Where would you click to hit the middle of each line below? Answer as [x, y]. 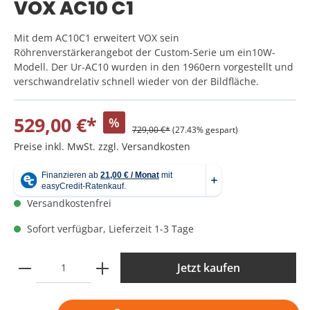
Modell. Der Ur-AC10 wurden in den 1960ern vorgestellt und [154, 67]
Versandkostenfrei [68, 203]
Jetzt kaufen [208, 268]
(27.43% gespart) [205, 130]
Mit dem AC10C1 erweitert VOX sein [97, 38]
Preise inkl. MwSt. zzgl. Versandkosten [102, 147]
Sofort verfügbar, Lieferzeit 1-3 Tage [109, 229]
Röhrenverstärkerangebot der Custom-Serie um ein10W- [145, 53]
